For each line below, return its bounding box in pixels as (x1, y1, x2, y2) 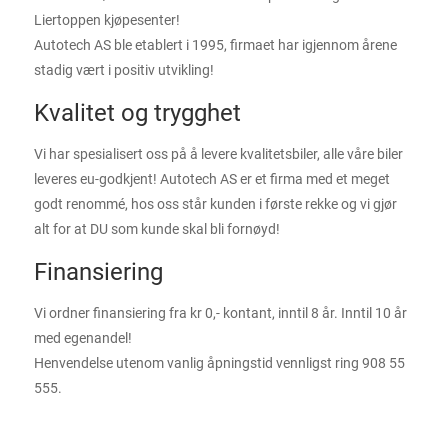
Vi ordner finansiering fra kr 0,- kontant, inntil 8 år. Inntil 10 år (34, 305, 407, 321)
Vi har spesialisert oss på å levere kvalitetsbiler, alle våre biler (34, 146, 403, 162)
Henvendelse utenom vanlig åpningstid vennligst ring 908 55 (34, 355, 405, 371)
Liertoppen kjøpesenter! (34, 12, 180, 28)
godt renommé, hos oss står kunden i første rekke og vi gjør (34, 196, 397, 212)
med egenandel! (34, 330, 132, 346)
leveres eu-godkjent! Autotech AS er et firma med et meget (34, 171, 390, 187)
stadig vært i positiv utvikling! (34, 62, 214, 78)
